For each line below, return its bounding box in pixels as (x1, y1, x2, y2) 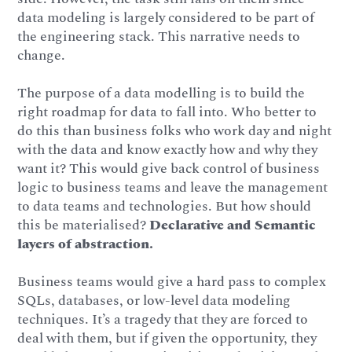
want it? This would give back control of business (17, 158, 321, 180)
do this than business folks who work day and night (17, 120, 332, 142)
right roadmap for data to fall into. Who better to (17, 101, 317, 123)
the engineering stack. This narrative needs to (17, 26, 301, 48)
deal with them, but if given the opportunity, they (17, 327, 317, 349)
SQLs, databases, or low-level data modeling (17, 289, 291, 311)
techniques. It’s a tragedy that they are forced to (17, 308, 309, 330)
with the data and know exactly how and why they (17, 139, 318, 161)
